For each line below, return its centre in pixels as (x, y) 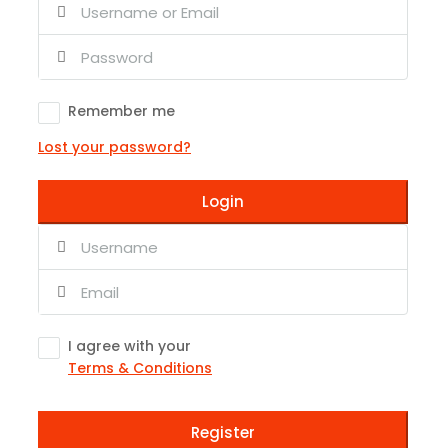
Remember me (121, 111)
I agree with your (129, 346)
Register (223, 433)
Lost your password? (114, 147)
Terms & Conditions (140, 368)
